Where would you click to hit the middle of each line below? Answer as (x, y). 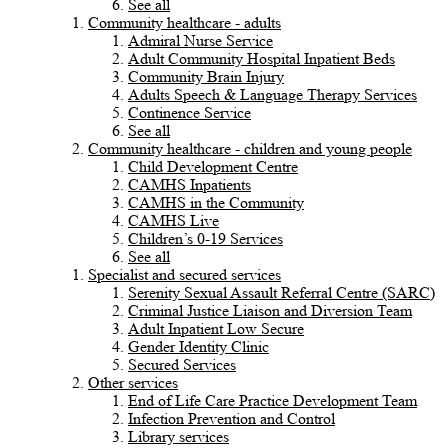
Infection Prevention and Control (231, 418)
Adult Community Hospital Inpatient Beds (261, 58)
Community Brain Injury (206, 76)
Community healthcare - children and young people (250, 148)
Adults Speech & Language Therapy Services (272, 94)
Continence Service (189, 112)
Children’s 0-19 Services (205, 238)
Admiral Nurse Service (200, 40)
